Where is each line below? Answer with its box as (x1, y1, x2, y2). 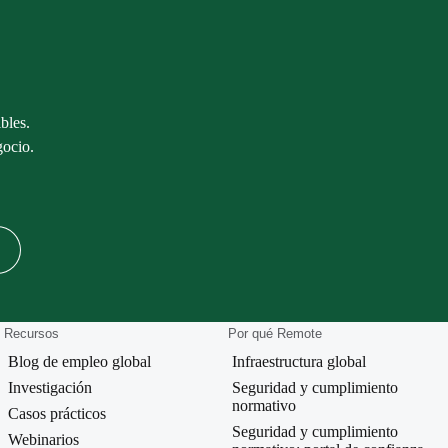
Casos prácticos (8, 405, 106, 423)
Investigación (8, 379, 92, 397)
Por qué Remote (228, 326, 322, 342)
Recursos (4, 326, 59, 342)
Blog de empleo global (8, 353, 151, 371)
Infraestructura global (232, 353, 366, 371)
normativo (232, 397, 296, 415)
